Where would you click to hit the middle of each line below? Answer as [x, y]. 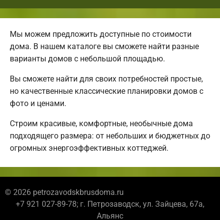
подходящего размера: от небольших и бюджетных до [110, 136]
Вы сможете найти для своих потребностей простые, [106, 79]
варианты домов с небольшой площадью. [87, 59]
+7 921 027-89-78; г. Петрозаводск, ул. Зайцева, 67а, [110, 204]
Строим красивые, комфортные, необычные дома [101, 124]
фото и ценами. [38, 104]
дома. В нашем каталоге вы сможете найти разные [104, 47]
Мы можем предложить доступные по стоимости [101, 34]
